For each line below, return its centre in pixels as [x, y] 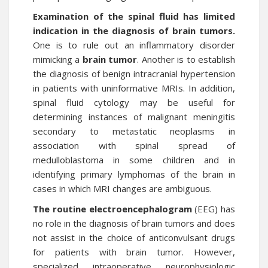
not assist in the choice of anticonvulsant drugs [134, 237]
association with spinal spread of [134, 145]
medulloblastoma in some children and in [134, 160]
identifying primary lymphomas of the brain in [134, 174]
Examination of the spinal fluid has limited [134, 16]
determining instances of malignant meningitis [134, 117]
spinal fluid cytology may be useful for [134, 102]
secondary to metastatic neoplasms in [134, 131]
